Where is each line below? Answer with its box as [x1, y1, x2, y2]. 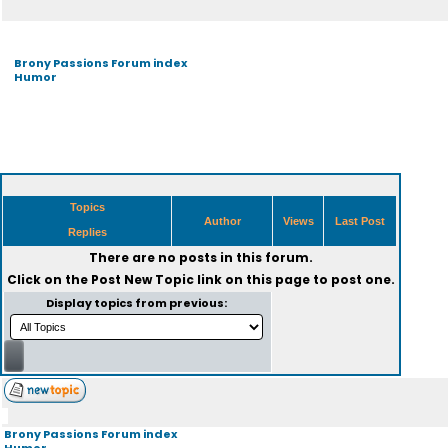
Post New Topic [90, 271, 194, 288]
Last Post [332, 215, 388, 227]
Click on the [6, 271, 91, 288]
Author [200, 215, 244, 227]
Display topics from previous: [46, 295, 229, 311]
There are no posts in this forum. [88, 249, 313, 266]
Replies [64, 226, 110, 238]
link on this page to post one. [193, 271, 395, 288]
